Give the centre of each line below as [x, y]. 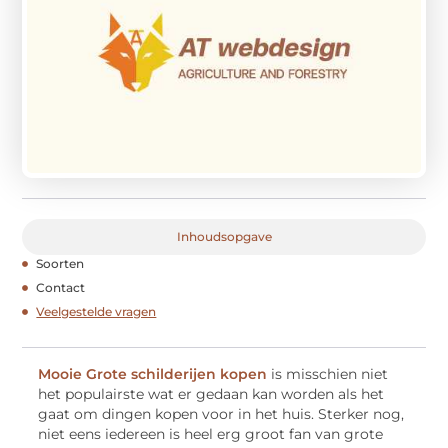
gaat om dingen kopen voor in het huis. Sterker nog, [221, 413]
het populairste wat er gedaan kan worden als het [211, 393]
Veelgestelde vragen [96, 311]
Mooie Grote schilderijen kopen [153, 373]
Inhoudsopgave [224, 236]
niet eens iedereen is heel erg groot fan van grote [211, 433]
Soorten [60, 263]
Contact [61, 287]
